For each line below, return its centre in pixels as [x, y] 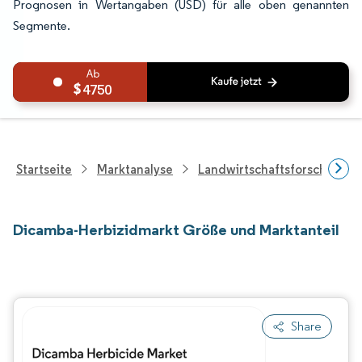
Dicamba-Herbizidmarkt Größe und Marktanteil [176, 229]
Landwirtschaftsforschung [274, 169]
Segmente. [42, 25]
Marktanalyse [135, 169]
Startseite [44, 169]
